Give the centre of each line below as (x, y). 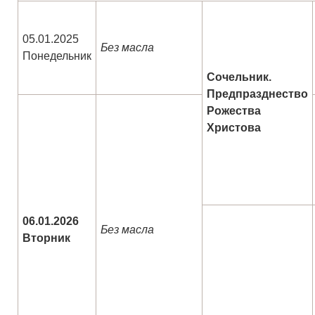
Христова (234, 128)
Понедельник (57, 56)
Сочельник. (239, 77)
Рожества (234, 111)
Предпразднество (257, 94)
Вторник (46, 238)
